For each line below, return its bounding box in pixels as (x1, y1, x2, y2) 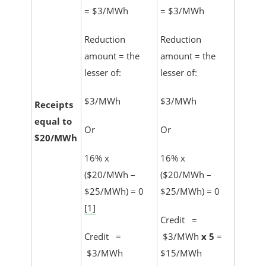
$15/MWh (160, 247, 202, 259)
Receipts (34, 99, 74, 111)
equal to (34, 115, 72, 128)
